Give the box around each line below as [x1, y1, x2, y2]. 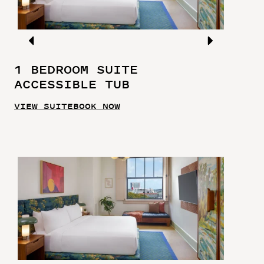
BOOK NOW [73, 100, 120, 112]
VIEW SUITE [14, 100, 73, 112]
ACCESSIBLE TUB [14, 76, 130, 93]
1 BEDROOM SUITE [14, 61, 138, 78]
